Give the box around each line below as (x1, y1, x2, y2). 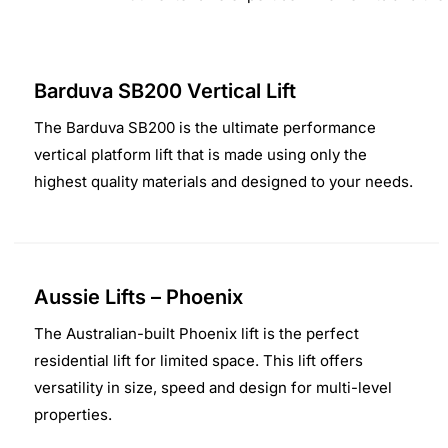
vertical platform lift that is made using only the (34, 144, 368, 164)
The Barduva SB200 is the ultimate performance (34, 117, 377, 137)
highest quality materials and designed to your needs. (34, 171, 414, 191)
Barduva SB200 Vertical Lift (34, 78, 297, 103)
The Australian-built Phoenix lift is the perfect (34, 323, 360, 343)
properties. (34, 404, 113, 424)
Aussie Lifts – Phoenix (34, 284, 244, 309)
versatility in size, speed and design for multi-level (34, 377, 393, 397)
